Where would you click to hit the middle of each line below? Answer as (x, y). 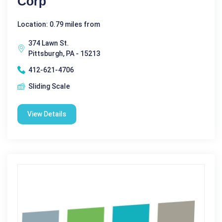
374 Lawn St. (49, 43)
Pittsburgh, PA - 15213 (64, 53)
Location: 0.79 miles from (59, 24)
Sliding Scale (49, 86)
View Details (47, 114)
